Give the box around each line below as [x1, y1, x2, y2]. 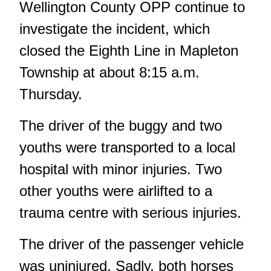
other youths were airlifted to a [19, 183, 212, 200]
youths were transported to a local [19, 139, 235, 156]
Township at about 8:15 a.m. [19, 64, 200, 81]
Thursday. [19, 86, 82, 103]
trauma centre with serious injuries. [19, 204, 241, 221]
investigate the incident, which [19, 21, 210, 38]
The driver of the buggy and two [19, 117, 222, 134]
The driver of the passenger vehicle [19, 236, 244, 253]
